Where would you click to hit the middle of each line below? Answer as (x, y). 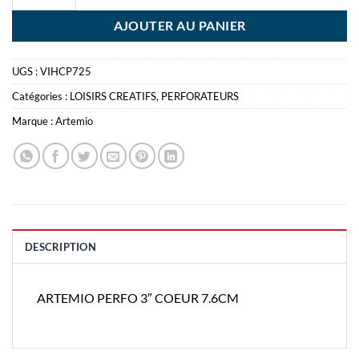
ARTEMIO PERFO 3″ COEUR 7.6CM (138, 297)
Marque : (34, 121)
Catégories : (41, 96)
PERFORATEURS (200, 96)
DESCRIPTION (61, 246)
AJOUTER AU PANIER (179, 25)
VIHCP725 (66, 71)
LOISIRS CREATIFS (113, 96)
